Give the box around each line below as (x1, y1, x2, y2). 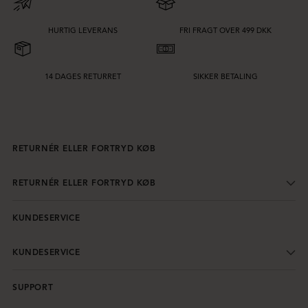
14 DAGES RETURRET (44, 71, 121, 81)
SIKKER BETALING (193, 71, 258, 81)
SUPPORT (12, 281, 54, 292)
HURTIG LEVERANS (47, 25, 118, 35)
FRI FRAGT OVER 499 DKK (179, 25, 272, 35)
